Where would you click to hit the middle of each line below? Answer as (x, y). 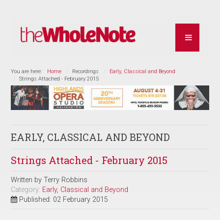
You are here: (28, 71)
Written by (27, 180)
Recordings (86, 71)
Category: (27, 190)
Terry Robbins (66, 180)
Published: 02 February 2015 (64, 199)
